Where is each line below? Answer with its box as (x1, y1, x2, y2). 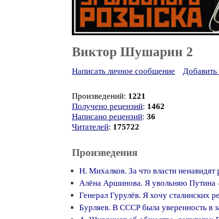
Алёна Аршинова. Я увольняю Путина (79, 178, 216, 188)
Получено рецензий (72, 102, 143, 111)
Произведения (72, 147, 137, 158)
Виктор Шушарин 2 (72, 44, 193, 59)
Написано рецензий (72, 112, 142, 121)
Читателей (72, 122, 109, 131)
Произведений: (72, 91, 128, 101)
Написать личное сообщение (72, 66, 175, 76)
